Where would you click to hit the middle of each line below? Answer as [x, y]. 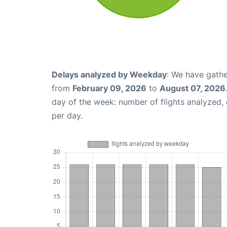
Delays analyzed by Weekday [109, 74]
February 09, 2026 [109, 88]
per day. [67, 115]
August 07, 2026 [193, 88]
